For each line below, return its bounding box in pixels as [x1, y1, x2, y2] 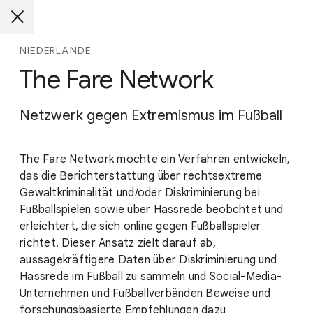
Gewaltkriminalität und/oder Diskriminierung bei [20, 186, 260, 200]
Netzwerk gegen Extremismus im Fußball [20, 107, 282, 124]
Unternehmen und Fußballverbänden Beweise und [20, 286, 270, 300]
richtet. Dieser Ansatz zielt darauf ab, [20, 236, 216, 250]
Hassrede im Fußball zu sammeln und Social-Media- [20, 270, 282, 284]
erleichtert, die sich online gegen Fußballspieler [20, 219, 261, 233]
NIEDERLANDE [20, 44, 92, 57]
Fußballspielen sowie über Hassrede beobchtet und [20, 203, 283, 217]
